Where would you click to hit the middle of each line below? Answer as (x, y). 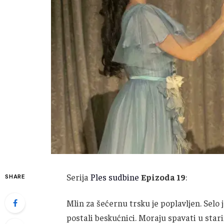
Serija (78, 177)
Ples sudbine (114, 177)
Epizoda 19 (163, 177)
